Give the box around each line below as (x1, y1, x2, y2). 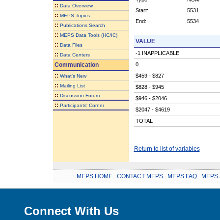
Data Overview (59, 2, 93, 8)
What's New (59, 73, 86, 79)
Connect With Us (24, 204, 119, 218)
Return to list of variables (134, 145, 200, 152)
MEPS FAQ (167, 172, 197, 180)
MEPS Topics (59, 12, 90, 18)
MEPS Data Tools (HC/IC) (59, 32, 117, 38)
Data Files (59, 42, 82, 48)
